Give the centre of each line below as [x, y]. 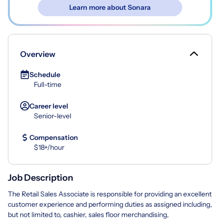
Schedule [45, 74]
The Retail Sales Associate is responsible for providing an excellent [110, 194]
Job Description [41, 178]
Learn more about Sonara [110, 7]
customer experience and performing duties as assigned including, [110, 204]
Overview [38, 54]
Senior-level [53, 116]
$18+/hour [49, 147]
